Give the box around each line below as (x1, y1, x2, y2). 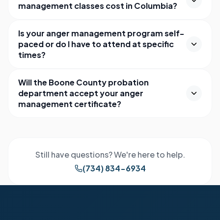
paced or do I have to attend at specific (18, 39, 174, 49)
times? (18, 50, 46, 60)
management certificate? (18, 99, 121, 109)
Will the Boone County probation (18, 77, 149, 87)
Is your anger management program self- (18, 28, 184, 38)
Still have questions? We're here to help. (35, 149, 185, 160)
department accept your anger (18, 88, 143, 98)
